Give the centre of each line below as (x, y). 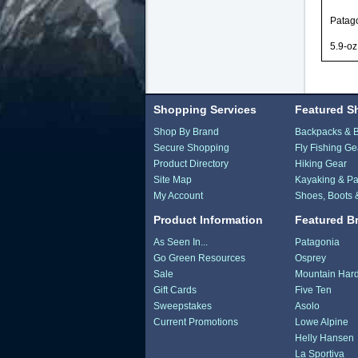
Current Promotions (195, 322)
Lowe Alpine (322, 322)
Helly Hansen (325, 338)
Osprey (311, 258)
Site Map (172, 179)
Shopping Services (205, 109)
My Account (178, 195)
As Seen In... (180, 242)
